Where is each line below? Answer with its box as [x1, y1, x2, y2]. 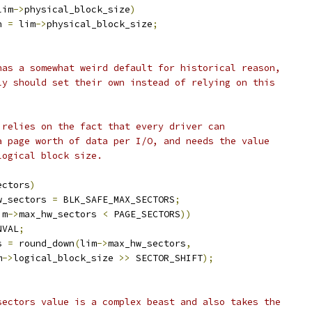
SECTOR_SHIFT [130, 252, 203, 264]
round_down [13, 237, 75, 249]
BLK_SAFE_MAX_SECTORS [58, 194, 175, 205]
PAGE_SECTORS [108, 208, 180, 220]
